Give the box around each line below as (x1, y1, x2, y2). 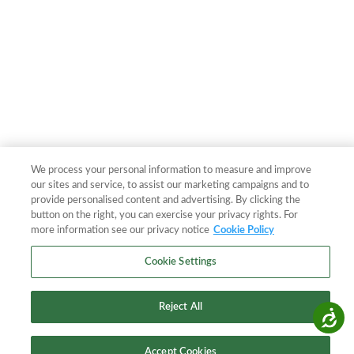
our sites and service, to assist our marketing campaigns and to (30, 180, 309, 190)
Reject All (158, 302, 203, 312)
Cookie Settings (144, 257, 217, 267)
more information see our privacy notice (30, 225, 209, 235)
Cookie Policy (213, 225, 274, 235)
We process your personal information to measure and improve (30, 165, 311, 175)
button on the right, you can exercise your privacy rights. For (30, 210, 298, 220)
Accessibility (279, 307, 339, 320)
